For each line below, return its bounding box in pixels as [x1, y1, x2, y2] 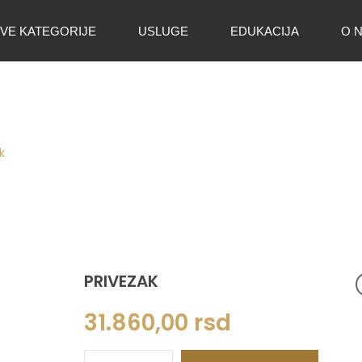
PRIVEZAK [84, 270, 158, 293]
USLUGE [138, 23, 188, 38]
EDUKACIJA [230, 23, 299, 38]
